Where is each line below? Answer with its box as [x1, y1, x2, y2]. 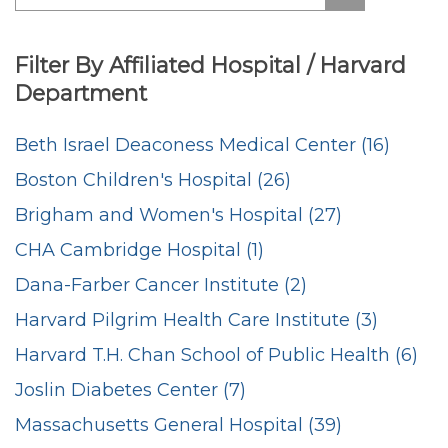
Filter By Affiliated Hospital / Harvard [15, 51, 406, 78]
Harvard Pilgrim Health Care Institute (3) [15, 308, 378, 331]
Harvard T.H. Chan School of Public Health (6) [15, 343, 418, 366]
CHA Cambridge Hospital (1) [15, 238, 264, 261]
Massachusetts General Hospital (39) [15, 413, 342, 436]
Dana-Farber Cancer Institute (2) [15, 273, 307, 296]
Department [15, 79, 147, 106]
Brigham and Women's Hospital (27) [15, 203, 342, 226]
